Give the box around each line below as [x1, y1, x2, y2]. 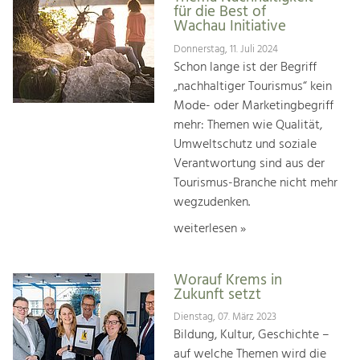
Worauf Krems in [174, 268, 282, 292]
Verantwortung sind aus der [174, 153, 325, 174]
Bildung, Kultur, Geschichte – [174, 325, 329, 346]
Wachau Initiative [174, 14, 286, 39]
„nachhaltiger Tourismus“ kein [174, 76, 332, 97]
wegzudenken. [174, 191, 250, 213]
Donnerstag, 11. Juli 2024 [174, 40, 278, 58]
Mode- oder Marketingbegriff [174, 95, 333, 117]
